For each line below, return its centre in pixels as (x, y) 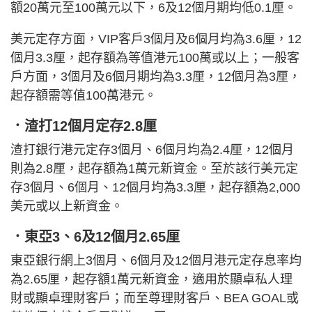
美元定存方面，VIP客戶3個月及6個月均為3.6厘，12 (156, 39)
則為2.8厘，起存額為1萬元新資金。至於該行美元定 (154, 169)
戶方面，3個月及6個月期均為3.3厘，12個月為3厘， (156, 77)
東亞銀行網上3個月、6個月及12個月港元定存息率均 (156, 261)
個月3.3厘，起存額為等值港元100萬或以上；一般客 (155, 58)
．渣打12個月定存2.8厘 (84, 126)
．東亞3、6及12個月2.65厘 (95, 237)
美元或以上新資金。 (67, 206)
